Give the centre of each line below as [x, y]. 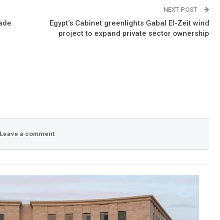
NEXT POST [181, 9]
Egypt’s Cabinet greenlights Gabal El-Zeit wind [129, 23]
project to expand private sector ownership [134, 33]
